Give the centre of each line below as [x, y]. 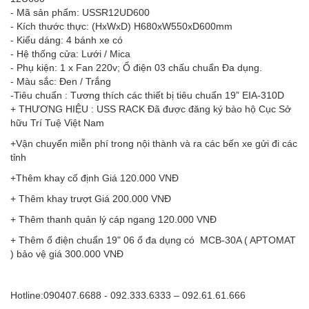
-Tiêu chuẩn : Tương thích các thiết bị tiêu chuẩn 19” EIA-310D [147, 95]
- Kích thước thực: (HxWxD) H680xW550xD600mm [121, 26]
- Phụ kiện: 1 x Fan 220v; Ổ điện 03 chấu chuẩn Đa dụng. [136, 67]
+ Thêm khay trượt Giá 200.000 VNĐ [92, 198]
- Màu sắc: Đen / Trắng [61, 81]
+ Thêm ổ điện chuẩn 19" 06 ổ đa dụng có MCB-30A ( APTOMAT [153, 240]
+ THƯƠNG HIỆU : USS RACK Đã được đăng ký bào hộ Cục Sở [151, 109]
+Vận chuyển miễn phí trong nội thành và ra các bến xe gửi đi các [154, 143]
